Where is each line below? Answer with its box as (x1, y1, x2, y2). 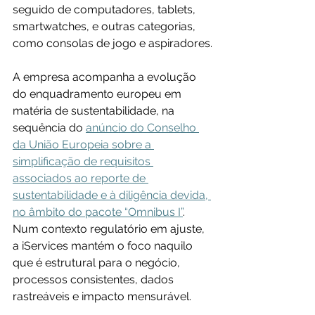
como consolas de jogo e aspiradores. (13, 37, 212, 51)
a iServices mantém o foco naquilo (13, 239, 195, 253)
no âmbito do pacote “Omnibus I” (13, 205, 183, 219)
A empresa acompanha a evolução (13, 70, 199, 84)
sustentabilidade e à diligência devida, (13, 188, 211, 202)
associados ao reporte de (13, 172, 148, 186)
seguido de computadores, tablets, (13, 3, 198, 17)
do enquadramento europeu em (13, 87, 184, 101)
